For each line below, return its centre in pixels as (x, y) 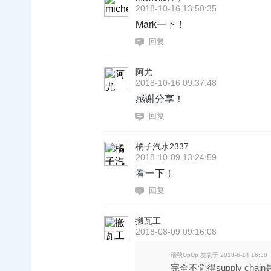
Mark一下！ (161, 24)
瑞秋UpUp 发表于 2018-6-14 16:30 (219, 255)
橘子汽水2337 (162, 146)
